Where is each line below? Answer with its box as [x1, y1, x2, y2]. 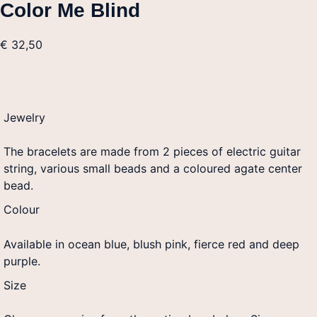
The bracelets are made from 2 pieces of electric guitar [4, 144, 301, 159]
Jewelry [4, 110, 45, 125]
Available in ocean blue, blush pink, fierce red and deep [4, 236, 299, 251]
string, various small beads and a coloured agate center [4, 161, 302, 176]
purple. [4, 253, 40, 268]
